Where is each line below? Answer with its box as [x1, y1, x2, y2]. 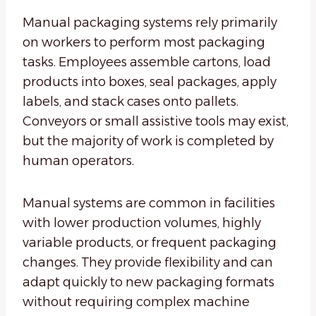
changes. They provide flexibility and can [23, 255, 273, 271]
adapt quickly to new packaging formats [23, 274, 274, 291]
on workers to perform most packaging [23, 35, 265, 51]
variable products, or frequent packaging [23, 235, 276, 251]
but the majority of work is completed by [23, 133, 274, 150]
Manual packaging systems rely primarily [23, 15, 277, 31]
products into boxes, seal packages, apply [23, 74, 276, 90]
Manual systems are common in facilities [23, 195, 275, 212]
